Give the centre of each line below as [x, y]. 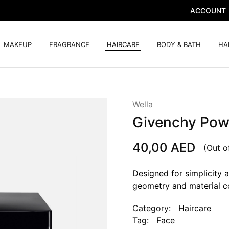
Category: [151, 208]
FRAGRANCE [69, 44]
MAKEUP [18, 44]
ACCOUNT [208, 10]
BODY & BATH [179, 44]
